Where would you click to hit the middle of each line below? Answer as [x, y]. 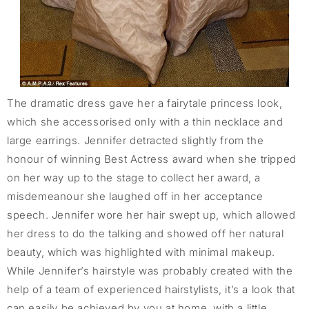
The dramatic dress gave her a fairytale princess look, [145, 103]
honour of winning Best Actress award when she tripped [152, 159]
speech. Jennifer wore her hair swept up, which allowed [151, 215]
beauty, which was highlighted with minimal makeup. [141, 252]
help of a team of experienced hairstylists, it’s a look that [151, 289]
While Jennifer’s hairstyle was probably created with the [150, 270]
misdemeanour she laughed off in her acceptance [135, 196]
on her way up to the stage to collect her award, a [134, 177]
